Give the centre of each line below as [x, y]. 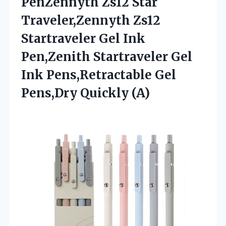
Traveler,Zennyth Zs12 [91, 21]
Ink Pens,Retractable [88, 75]
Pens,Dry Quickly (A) [86, 93]
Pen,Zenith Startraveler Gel [107, 57]
